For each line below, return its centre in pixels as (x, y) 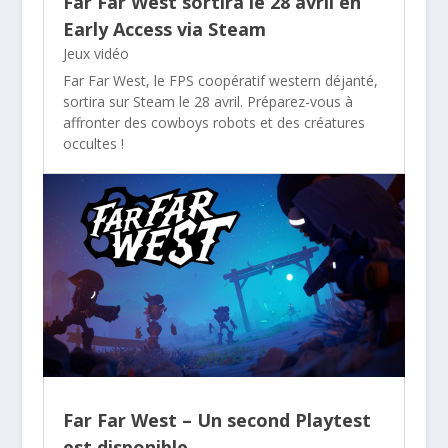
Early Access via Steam (164, 28)
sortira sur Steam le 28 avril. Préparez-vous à (207, 101)
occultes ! (93, 143)
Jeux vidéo (95, 53)
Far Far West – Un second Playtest (216, 420)
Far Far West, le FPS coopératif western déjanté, (220, 80)
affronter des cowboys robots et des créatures (213, 122)
